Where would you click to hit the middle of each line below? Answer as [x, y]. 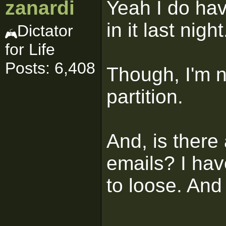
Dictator [45, 31]
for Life [30, 49]
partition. [145, 97]
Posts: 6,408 [50, 68]
